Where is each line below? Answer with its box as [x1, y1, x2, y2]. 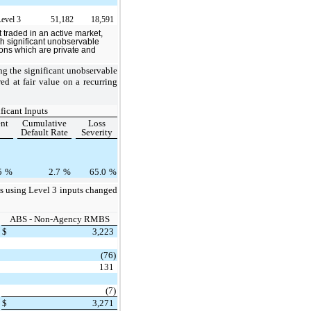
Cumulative [22, 117, 67, 128]
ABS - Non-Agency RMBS [9, 213, 110, 224]
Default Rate [21, 126, 68, 137]
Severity [81, 126, 112, 137]
